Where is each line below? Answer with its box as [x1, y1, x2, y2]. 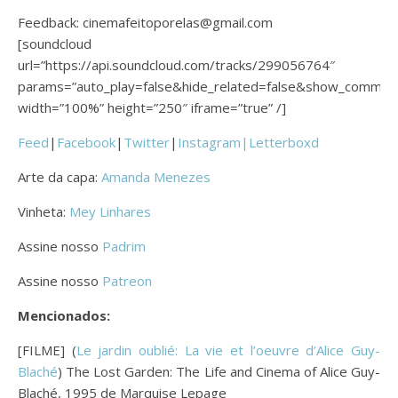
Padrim [102, 236, 146, 255]
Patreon [102, 271, 152, 290]
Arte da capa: [18, 167, 101, 186]
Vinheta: [18, 202, 69, 220]
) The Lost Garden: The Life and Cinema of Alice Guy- [58, 362, 380, 380]
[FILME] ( [18, 340, 76, 359]
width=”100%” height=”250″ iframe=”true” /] [18, 98, 286, 116]
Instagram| [178, 132, 249, 151]
